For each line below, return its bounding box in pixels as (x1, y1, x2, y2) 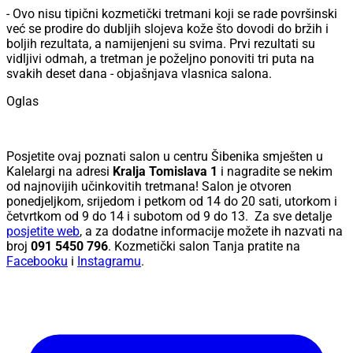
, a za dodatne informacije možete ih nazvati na (80, 224, 343, 240)
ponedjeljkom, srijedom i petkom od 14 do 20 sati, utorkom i (6, 194, 337, 210)
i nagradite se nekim (217, 164, 333, 180)
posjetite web (6, 224, 80, 240)
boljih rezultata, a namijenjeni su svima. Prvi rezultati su (6, 36, 315, 52)
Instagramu (77, 254, 141, 269)
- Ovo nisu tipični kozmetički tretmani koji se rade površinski (6, 6, 337, 22)
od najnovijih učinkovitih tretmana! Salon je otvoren (6, 179, 292, 195)
